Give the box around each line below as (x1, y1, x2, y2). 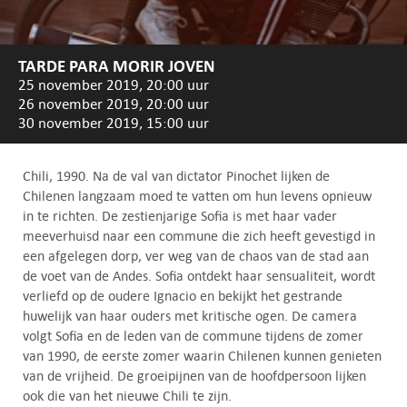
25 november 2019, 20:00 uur (18, 75, 209, 94)
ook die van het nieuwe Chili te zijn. (23, 387, 232, 405)
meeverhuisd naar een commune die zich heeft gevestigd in (23, 227, 375, 245)
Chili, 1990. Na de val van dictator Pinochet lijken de (23, 167, 330, 185)
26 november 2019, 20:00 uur (18, 94, 209, 114)
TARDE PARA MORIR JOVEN (18, 55, 215, 78)
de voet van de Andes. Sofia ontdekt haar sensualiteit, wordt (23, 267, 375, 285)
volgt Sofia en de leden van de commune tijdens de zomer (23, 327, 363, 345)
